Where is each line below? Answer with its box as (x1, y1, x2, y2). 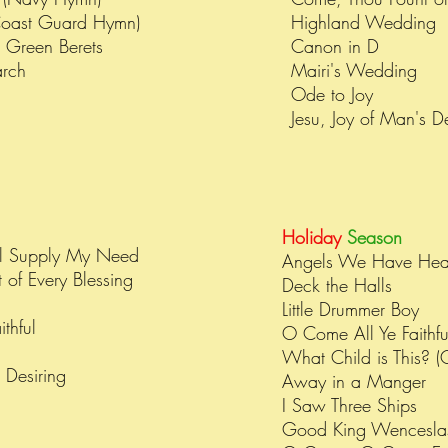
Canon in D (291, 34, 379, 58)
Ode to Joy (291, 82, 373, 106)
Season (347, 225, 408, 249)
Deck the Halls (282, 273, 392, 297)
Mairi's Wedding (291, 58, 423, 82)
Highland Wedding (291, 10, 442, 34)
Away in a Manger (282, 369, 426, 393)
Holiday (282, 225, 347, 249)
